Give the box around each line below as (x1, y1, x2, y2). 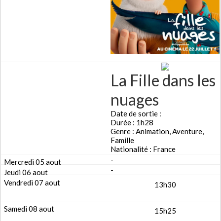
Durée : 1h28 (110, 118, 153, 127)
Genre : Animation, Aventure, (110, 127, 204, 136)
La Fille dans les (110, 71, 216, 90)
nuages (110, 90, 159, 110)
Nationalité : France (110, 145, 176, 154)
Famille (110, 136, 134, 145)
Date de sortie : (110, 109, 161, 118)
